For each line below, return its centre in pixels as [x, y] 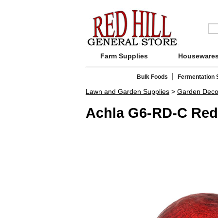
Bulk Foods [152, 77]
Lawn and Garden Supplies [127, 92]
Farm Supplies [124, 56]
